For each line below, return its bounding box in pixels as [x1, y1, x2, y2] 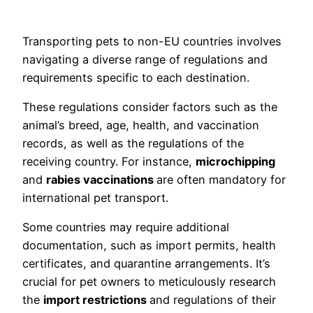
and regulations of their [150, 293, 276, 307]
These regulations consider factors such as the [22, 99, 277, 114]
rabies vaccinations [46, 172, 156, 187]
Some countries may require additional [22, 220, 229, 235]
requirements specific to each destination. [22, 70, 249, 85]
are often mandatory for [156, 172, 286, 187]
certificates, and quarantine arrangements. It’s [22, 256, 270, 271]
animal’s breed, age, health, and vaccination [22, 117, 259, 132]
